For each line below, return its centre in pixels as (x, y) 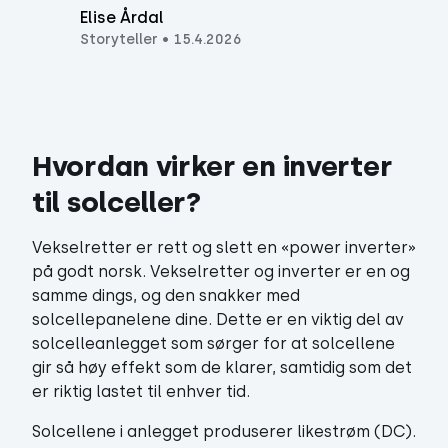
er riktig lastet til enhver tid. (141, 391)
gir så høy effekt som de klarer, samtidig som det (222, 367)
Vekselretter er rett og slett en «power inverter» (224, 247)
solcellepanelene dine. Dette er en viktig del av (218, 319)
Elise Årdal (122, 17)
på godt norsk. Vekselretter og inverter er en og (221, 271)
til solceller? (116, 202)
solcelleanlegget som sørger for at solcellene (213, 343)
